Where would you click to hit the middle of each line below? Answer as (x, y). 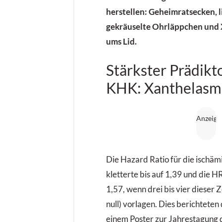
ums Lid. (121, 41)
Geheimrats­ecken (181, 12)
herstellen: (127, 12)
